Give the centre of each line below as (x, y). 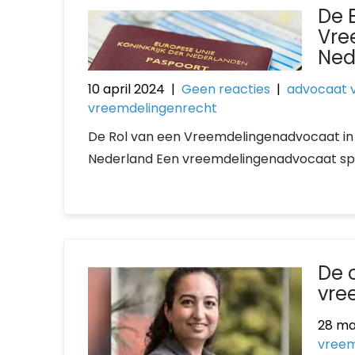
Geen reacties (226, 89)
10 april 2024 (126, 89)
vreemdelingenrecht (153, 108)
